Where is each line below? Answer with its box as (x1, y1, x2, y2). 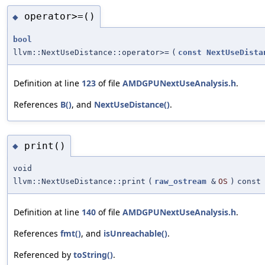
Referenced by (14, 249, 73, 261)
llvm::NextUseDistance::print (13, 177, 146, 186)
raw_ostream (154, 177, 206, 186)
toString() (73, 249, 113, 261)
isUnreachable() (104, 228, 167, 240)
